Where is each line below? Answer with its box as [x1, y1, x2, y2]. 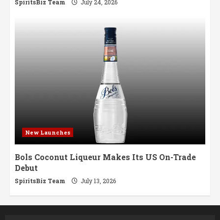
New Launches [25, 129, 70, 137]
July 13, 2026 [79, 177, 116, 185]
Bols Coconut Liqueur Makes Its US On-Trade [15, 152, 196, 163]
